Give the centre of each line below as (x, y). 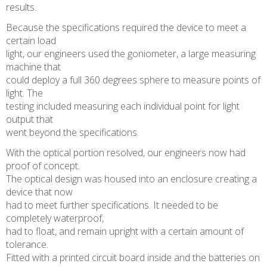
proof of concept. (43, 166)
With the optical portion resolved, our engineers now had (126, 153)
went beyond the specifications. (72, 133)
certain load (31, 41)
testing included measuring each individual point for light (123, 106)
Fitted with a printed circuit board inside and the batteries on (133, 258)
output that (30, 119)
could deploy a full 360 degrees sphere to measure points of (133, 80)
